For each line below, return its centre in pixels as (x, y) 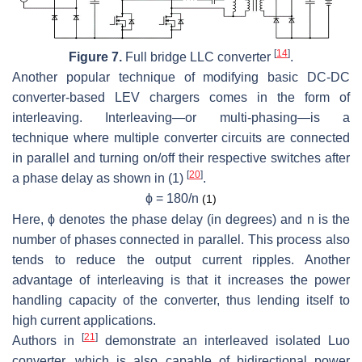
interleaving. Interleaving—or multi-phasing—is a (181, 117)
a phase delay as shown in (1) (99, 178)
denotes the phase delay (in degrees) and (181, 219)
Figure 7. (95, 57)
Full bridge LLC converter (198, 57)
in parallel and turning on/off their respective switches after (181, 158)
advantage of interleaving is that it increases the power (181, 280)
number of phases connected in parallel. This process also (181, 239)
